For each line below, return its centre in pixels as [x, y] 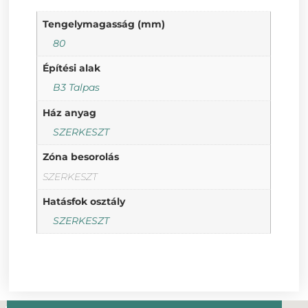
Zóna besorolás [80, 157]
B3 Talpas [76, 88]
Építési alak [71, 68]
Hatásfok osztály [84, 201]
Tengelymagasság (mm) [103, 24]
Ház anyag [69, 112]
